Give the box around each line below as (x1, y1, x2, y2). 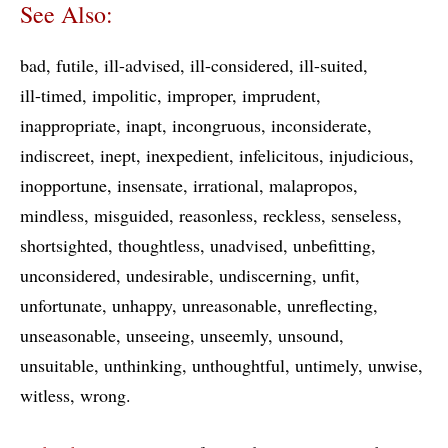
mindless (20, 203, 84, 227)
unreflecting (287, 293, 373, 317)
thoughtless (118, 233, 200, 257)
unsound (278, 323, 339, 347)
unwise (368, 353, 418, 377)
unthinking (104, 353, 182, 377)
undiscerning (219, 263, 312, 287)
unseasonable (20, 323, 116, 347)
